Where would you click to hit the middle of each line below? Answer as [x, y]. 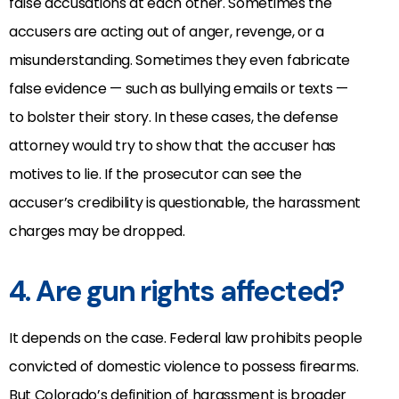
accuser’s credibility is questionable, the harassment [185, 202]
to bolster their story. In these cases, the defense [174, 117]
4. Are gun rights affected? [176, 291]
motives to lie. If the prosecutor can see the [155, 174]
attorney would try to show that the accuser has [172, 145]
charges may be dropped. [97, 231]
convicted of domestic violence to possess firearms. [184, 366]
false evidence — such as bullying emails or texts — [179, 88]
